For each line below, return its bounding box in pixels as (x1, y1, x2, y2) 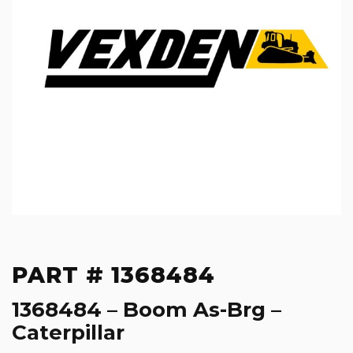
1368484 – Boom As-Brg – (12, 297, 281, 323)
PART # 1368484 (12, 262, 215, 289)
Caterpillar (12, 320, 124, 346)
